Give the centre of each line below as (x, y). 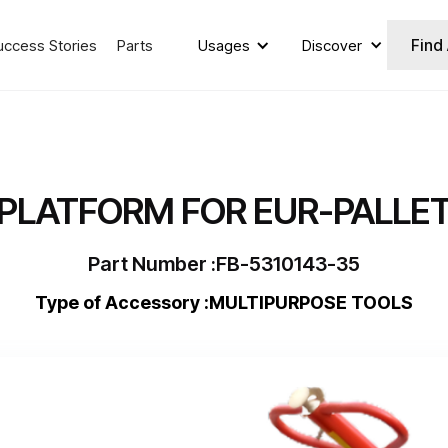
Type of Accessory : (122, 302)
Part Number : (152, 264)
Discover (331, 45)
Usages (223, 45)
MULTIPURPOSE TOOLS (311, 302)
